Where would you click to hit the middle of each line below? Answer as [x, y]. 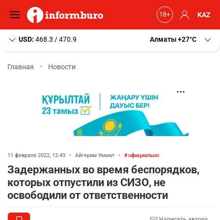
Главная [21, 67]
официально [144, 155]
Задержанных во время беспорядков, [103, 170]
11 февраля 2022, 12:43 [37, 155]
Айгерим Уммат [95, 155]
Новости [62, 67]
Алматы [163, 39]
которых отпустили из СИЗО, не [86, 182]
